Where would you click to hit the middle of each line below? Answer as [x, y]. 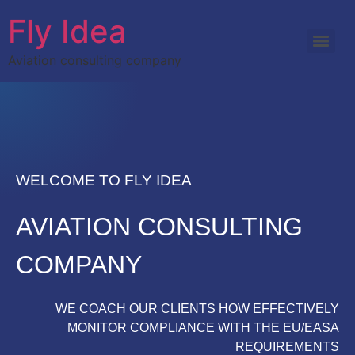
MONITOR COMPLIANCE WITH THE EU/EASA [203, 328]
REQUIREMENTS [287, 347]
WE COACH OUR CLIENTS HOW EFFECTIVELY [197, 309]
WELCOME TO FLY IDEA [104, 180]
